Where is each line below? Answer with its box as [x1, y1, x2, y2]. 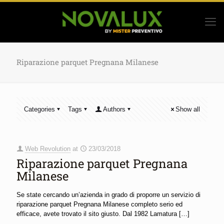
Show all [175, 105, 200, 113]
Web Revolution [25, 145, 70, 152]
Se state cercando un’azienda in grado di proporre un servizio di [16, 191, 200, 198]
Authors [103, 105, 125, 113]
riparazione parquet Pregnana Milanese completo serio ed [16, 200, 182, 208]
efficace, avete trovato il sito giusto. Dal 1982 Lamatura [16, 210, 177, 217]
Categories [24, 105, 55, 113]
